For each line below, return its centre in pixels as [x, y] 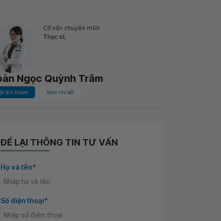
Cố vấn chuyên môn [71, 28]
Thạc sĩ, [54, 37]
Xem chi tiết [60, 92]
